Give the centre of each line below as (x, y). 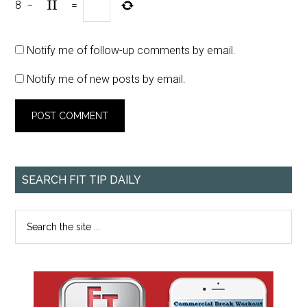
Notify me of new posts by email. (107, 79)
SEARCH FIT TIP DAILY (82, 180)
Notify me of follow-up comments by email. (132, 50)
